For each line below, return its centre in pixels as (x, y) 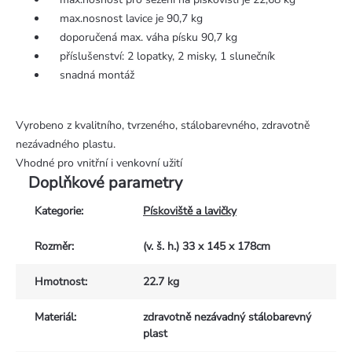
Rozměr (53, 247)
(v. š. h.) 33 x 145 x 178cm (207, 247)
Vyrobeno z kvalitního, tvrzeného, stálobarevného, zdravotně (163, 126)
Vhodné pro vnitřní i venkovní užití (99, 163)
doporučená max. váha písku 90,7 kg (142, 38)
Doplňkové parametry (105, 183)
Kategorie (58, 211)
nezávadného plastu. (66, 145)
